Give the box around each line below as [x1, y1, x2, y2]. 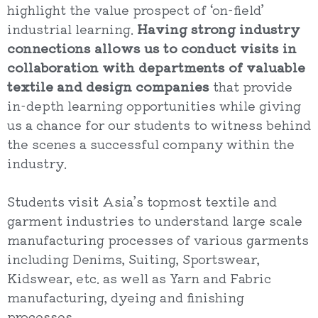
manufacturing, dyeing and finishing [7, 287, 244, 306]
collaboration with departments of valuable [7, 57, 305, 76]
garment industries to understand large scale [7, 211, 302, 229]
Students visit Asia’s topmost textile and [7, 192, 277, 210]
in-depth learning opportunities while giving [7, 96, 301, 114]
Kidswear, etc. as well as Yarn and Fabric [7, 268, 271, 287]
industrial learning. [7, 19, 137, 38]
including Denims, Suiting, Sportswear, [7, 249, 260, 268]
